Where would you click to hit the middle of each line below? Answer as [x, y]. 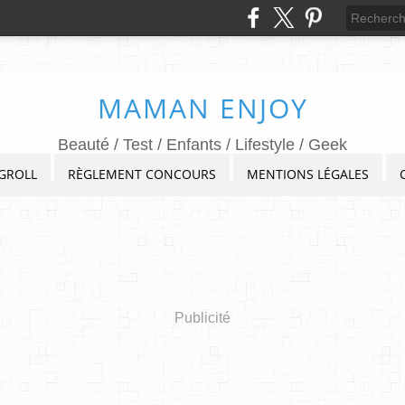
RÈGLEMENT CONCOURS [142, 174]
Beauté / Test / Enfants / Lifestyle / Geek [202, 145]
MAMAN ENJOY [202, 108]
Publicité [202, 318]
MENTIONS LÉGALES [308, 174]
